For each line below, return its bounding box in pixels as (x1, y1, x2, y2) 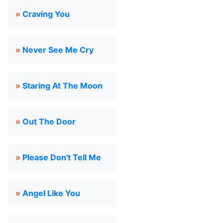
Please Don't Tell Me (22, 152, 101, 162)
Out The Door (22, 116, 76, 126)
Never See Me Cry (22, 45, 94, 55)
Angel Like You (22, 188, 80, 198)
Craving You (22, 9, 70, 19)
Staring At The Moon (22, 81, 103, 91)
